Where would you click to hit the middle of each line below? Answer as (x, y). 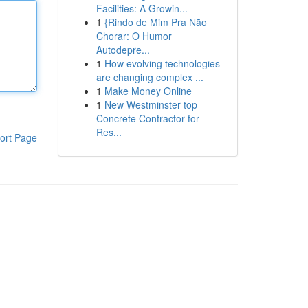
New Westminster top (151, 104)
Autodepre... (123, 49)
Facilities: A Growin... (142, 8)
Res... (109, 132)
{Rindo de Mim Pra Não (155, 22)
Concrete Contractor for (147, 118)
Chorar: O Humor (134, 36)
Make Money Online (148, 91)
